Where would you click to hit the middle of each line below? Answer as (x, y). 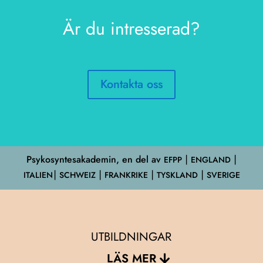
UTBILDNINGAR (131, 237)
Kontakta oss (131, 84)
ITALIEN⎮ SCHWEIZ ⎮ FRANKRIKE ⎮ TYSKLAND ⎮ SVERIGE (131, 175)
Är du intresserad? (131, 28)
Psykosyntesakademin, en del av (95, 159)
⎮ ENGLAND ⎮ (209, 159)
